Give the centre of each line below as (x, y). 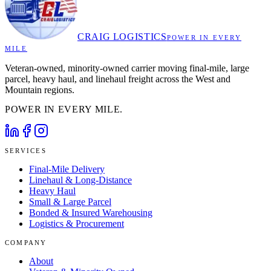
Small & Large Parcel (70, 201)
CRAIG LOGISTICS (122, 36)
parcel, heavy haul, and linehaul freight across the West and (118, 79)
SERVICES (26, 150)
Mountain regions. (40, 90)
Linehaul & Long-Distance (80, 180)
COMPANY (26, 242)
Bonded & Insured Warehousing (91, 212)
